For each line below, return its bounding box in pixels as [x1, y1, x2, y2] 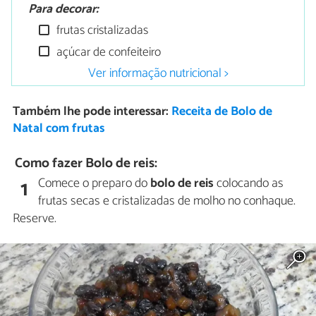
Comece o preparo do [38, 172, 151, 194]
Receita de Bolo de [171, 102, 272, 123]
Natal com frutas [12, 119, 104, 140]
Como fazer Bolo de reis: [15, 152, 158, 174]
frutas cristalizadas [54, 20, 149, 42]
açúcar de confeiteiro [54, 42, 162, 63]
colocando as [214, 172, 284, 194]
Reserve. [13, 207, 56, 229]
